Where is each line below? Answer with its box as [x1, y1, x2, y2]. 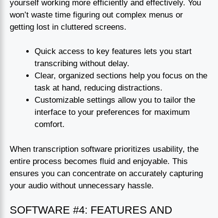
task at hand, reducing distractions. [35, 83, 163, 93]
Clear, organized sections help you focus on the [35, 71, 207, 81]
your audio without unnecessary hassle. [10, 181, 154, 190]
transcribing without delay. [35, 59, 129, 69]
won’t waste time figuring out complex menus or [10, 10, 183, 19]
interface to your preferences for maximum [35, 108, 190, 117]
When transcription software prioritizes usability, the [10, 144, 199, 154]
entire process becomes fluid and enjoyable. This [10, 156, 188, 166]
